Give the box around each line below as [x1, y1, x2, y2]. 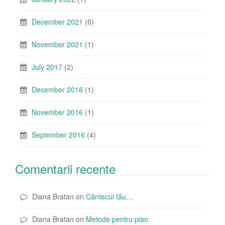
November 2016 [32, 106, 83, 117]
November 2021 [32, 39, 83, 49]
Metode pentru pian [86, 213, 148, 224]
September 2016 [32, 129, 85, 140]
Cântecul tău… [86, 191, 133, 201]
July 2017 [32, 61, 62, 72]
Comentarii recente [15, 159, 116, 177]
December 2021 [32, 16, 83, 27]
